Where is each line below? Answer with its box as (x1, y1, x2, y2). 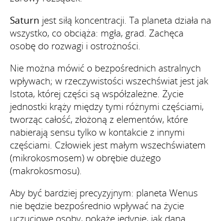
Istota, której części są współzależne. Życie (10, 87, 184, 100)
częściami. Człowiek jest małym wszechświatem (10, 138, 206, 151)
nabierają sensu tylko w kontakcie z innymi (10, 125, 184, 139)
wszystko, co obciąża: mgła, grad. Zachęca (10, 26, 184, 39)
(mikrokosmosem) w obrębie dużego (10, 151, 161, 164)
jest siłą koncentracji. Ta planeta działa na (39, 13, 211, 27)
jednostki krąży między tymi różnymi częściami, (10, 100, 204, 113)
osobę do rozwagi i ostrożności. (10, 39, 141, 52)
